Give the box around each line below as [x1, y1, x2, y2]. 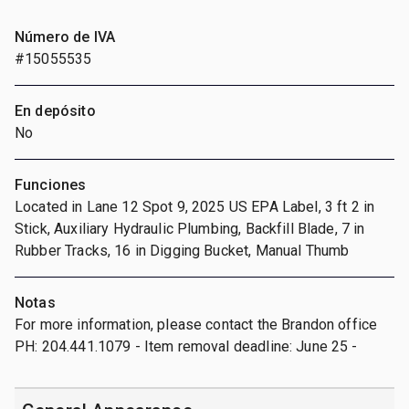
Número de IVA [15, 27, 115, 46]
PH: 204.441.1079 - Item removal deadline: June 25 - [15, 337, 358, 355]
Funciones [15, 175, 87, 194]
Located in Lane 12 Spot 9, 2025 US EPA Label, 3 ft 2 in [15, 197, 375, 215]
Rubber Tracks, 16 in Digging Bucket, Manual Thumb [15, 241, 350, 259]
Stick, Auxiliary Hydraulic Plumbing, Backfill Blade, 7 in [15, 219, 365, 237]
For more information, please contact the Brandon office [15, 315, 378, 333]
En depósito [15, 101, 96, 120]
